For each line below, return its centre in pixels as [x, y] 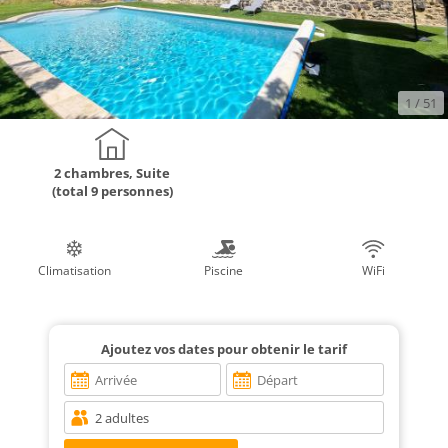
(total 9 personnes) [112, 191]
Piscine [224, 271]
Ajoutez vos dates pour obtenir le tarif [224, 349]
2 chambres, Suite [112, 173]
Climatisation [75, 271]
